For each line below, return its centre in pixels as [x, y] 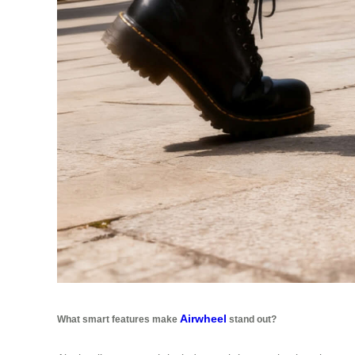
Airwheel [203, 318]
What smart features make [118, 319]
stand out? [252, 319]
